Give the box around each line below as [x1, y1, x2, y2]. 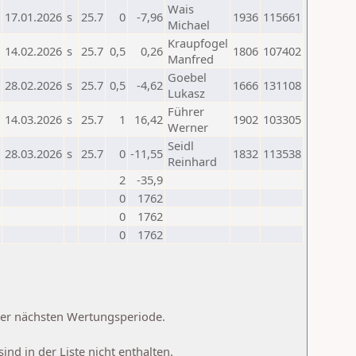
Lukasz [168, 85, 205, 101]
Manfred [168, 51, 214, 67]
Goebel [168, 69, 207, 85]
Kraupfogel [168, 35, 228, 51]
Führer [168, 103, 204, 119]
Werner [168, 119, 208, 135]
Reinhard [168, 153, 217, 169]
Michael [168, 17, 210, 33]
